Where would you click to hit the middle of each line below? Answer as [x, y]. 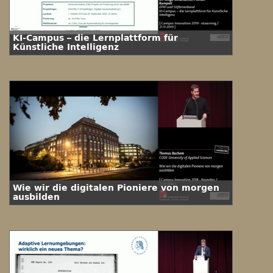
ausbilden [36, 197]
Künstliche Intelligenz [66, 47]
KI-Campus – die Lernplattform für [95, 38]
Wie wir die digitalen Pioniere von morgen [116, 188]
